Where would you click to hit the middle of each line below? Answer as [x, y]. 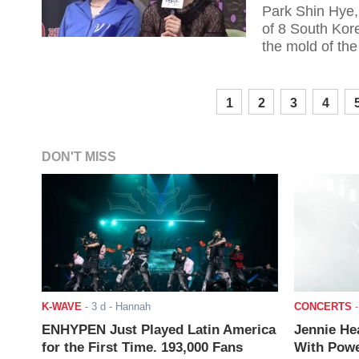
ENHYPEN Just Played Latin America [159, 330]
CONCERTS [323, 307]
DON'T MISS [79, 157]
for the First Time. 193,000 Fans [142, 348]
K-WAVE [62, 307]
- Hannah [128, 307]
